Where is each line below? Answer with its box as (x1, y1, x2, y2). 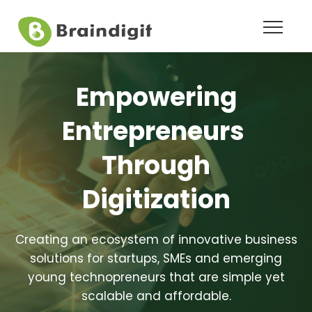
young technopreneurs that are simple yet (27, 269, 285, 286)
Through (102, 148, 210, 183)
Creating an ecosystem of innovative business (15, 231, 297, 248)
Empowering (75, 79, 237, 115)
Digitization (81, 182, 231, 217)
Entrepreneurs (62, 114, 250, 149)
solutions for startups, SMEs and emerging (30, 250, 282, 267)
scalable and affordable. (81, 288, 231, 304)
